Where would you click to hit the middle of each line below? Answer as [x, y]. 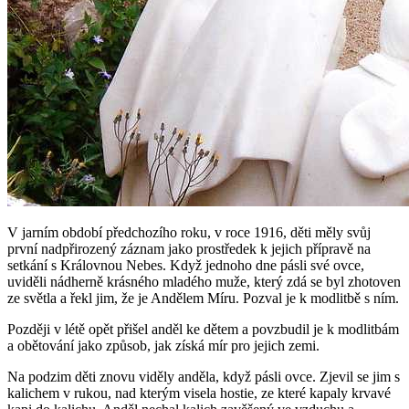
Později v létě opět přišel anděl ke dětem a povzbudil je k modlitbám [203, 330]
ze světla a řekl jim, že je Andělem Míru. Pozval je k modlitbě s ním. [203, 299]
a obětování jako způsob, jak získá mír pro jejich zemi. [163, 346]
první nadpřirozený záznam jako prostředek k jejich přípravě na [189, 249]
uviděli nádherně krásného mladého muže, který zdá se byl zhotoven [204, 282]
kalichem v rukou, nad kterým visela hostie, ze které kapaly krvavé [199, 393]
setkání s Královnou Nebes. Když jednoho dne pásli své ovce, [186, 266]
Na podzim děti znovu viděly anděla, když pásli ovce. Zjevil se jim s [204, 377]
